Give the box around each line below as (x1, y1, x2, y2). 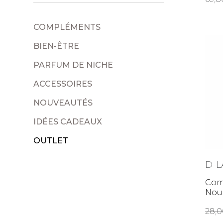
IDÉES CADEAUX (33, 116, 103, 126)
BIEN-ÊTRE (33, 41, 80, 51)
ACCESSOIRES (33, 79, 93, 89)
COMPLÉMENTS (33, 22, 101, 32)
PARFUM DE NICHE (33, 60, 113, 70)
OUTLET (33, 135, 69, 145)
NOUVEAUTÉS (33, 98, 93, 108)
